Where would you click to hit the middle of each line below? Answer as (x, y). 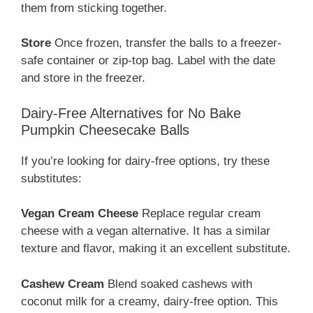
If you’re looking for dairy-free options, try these (145, 161)
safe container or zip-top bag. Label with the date (148, 61)
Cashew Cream (63, 284)
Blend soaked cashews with (178, 284)
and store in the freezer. (83, 78)
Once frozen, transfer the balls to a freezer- (166, 43)
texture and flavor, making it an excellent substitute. (156, 249)
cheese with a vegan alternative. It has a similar (146, 231)
